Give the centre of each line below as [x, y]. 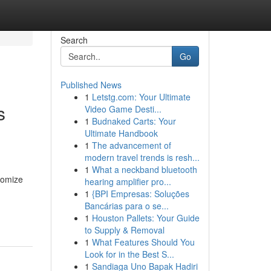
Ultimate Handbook [121, 133]
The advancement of [131, 145]
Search [74, 40]
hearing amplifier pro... [128, 181]
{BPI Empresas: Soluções [140, 194]
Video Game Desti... [123, 109]
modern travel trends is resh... [142, 157]
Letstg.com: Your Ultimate [141, 97]
